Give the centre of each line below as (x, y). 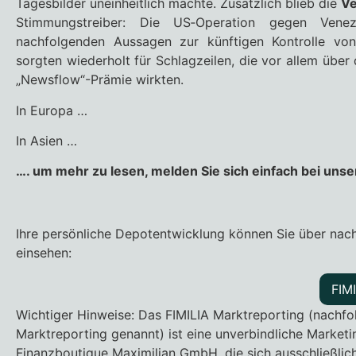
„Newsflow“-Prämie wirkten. (100, 80)
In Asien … (46, 140)
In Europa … (52, 110)
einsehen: (44, 252)
